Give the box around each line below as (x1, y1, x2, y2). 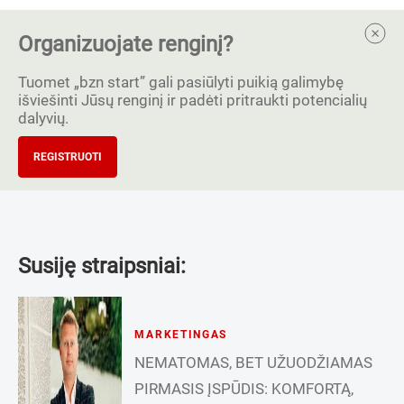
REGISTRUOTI (33, 150, 102, 163)
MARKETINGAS (134, 327, 228, 341)
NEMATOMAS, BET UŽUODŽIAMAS (134, 353, 373, 372)
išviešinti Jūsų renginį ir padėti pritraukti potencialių (18, 90, 367, 109)
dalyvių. (18, 108, 69, 127)
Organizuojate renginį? (18, 31, 233, 57)
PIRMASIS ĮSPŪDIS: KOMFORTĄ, (134, 379, 354, 398)
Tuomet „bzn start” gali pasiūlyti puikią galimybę (18, 72, 344, 91)
